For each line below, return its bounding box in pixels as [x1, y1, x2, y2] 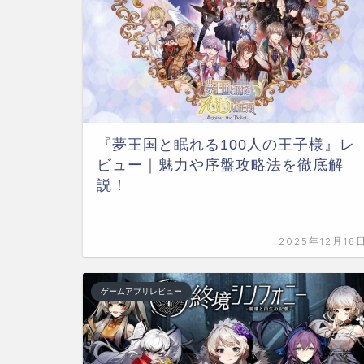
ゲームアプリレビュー [101, 287, 182, 296]
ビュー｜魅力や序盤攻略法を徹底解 [97, 157, 344, 173]
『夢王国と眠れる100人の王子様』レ [97, 136, 355, 153]
